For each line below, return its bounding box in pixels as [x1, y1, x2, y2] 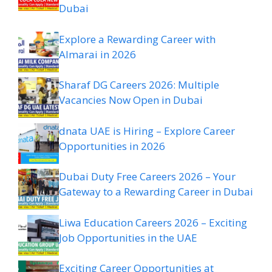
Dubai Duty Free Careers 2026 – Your [59, 169, 236, 184]
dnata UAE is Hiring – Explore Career [59, 123, 235, 138]
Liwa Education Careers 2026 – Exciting [59, 215, 247, 229]
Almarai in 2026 [59, 47, 136, 61]
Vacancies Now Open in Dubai [59, 93, 203, 107]
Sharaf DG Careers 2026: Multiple [59, 78, 219, 92]
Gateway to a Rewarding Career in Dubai [59, 185, 253, 199]
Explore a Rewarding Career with [59, 32, 216, 46]
